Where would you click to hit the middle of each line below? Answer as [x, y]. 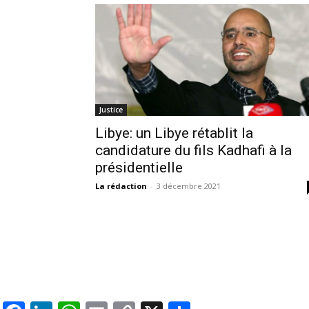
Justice [111, 109]
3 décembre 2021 [189, 186]
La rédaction [121, 186]
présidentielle [139, 167]
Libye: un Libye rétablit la [174, 133]
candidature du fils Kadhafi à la [193, 150]
